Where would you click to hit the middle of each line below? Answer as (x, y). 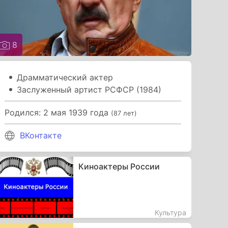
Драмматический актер (65, 77)
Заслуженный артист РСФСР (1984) (89, 89)
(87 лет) (124, 113)
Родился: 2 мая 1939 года (58, 112)
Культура (170, 212)
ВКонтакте (41, 135)
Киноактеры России (119, 166)
